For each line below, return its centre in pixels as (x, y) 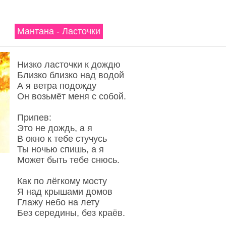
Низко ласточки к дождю (69, 65)
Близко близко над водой (70, 75)
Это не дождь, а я (54, 128)
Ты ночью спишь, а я (60, 149)
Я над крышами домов (65, 192)
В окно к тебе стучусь (62, 139)
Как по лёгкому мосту (62, 181)
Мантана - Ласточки (59, 31)
